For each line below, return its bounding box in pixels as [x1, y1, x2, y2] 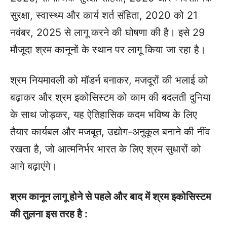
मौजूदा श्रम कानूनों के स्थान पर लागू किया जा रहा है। [10, 44, 206, 56]
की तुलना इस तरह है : [10, 208, 88, 220]
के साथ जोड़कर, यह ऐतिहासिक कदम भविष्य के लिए [10, 108, 197, 121]
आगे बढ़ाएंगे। [10, 160, 57, 173]
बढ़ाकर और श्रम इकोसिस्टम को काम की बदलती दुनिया [10, 91, 211, 104]
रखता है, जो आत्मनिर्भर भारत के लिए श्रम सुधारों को [10, 143, 201, 156]
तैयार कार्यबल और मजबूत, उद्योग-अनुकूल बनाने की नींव [10, 126, 210, 138]
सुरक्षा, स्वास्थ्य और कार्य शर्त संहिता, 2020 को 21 [10, 9, 198, 22]
